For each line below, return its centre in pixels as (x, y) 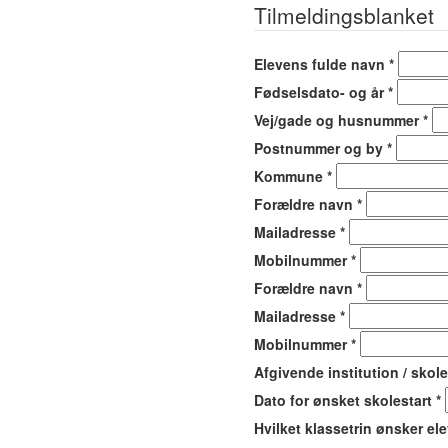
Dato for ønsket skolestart (345, 400)
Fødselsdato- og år (321, 92)
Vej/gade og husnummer (338, 120)
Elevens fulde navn (321, 64)
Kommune (290, 176)
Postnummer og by (320, 148)
